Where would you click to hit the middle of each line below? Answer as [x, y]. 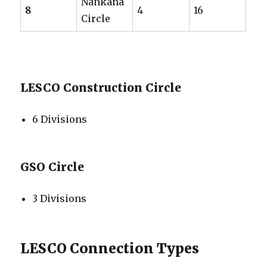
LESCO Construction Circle [101, 88]
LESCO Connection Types [110, 249]
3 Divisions [60, 199]
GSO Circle [52, 167]
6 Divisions [60, 119]
